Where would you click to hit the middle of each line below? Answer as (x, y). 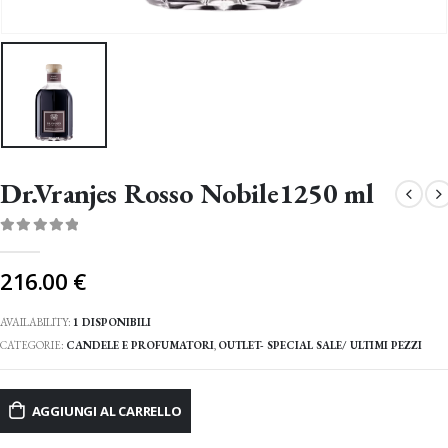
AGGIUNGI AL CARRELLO (106, 410)
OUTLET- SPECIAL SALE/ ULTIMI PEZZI (320, 345)
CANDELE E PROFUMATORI (140, 345)
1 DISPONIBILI (112, 321)
